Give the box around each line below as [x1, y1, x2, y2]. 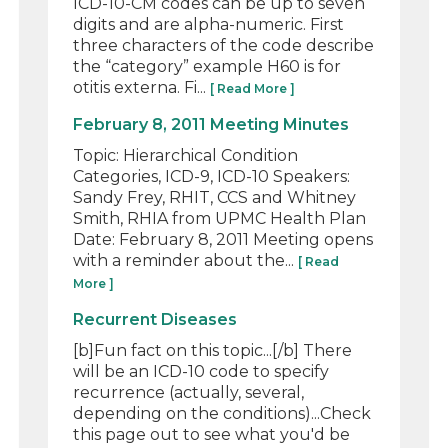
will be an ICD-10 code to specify [73, 361, 330, 381]
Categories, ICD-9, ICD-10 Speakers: [73, 166, 351, 186]
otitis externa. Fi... [73, 77, 211, 97]
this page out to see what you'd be [73, 424, 351, 444]
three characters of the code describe [73, 35, 375, 55]
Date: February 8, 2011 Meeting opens [73, 229, 374, 249]
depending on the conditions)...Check [73, 403, 372, 423]
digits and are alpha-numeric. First [73, 14, 345, 34]
